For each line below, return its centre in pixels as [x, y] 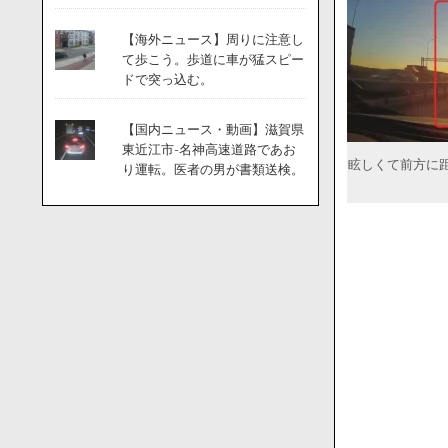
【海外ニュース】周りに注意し [212, 39]
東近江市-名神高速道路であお [208, 149]
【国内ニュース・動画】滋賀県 [212, 129]
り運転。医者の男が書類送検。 [212, 169]
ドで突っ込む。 [167, 79]
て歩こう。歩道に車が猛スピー [212, 59]
